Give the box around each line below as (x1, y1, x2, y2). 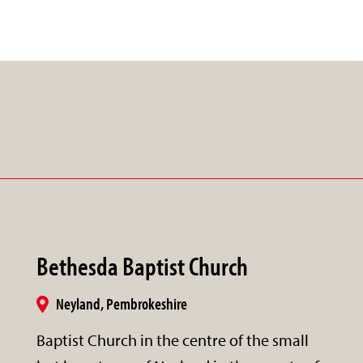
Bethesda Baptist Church (36, 249, 249, 282)
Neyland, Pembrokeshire (56, 293, 188, 314)
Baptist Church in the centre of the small (36, 329, 310, 350)
